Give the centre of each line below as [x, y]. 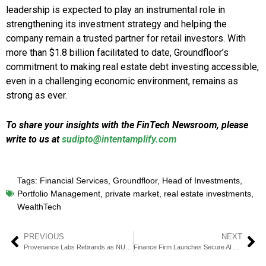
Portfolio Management [59, 194]
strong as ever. [37, 96]
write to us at [34, 140]
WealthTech [39, 207]
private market [132, 194]
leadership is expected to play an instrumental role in [115, 10]
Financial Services [74, 181]
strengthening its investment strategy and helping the [116, 24]
